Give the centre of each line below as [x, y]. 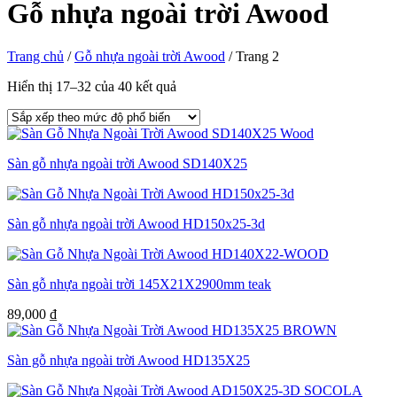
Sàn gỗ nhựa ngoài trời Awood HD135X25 [128, 361]
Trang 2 [256, 57]
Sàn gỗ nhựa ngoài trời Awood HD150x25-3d [136, 224]
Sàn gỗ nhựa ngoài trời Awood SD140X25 [127, 164]
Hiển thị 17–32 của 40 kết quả [92, 87]
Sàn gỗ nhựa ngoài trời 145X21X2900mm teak [139, 284]
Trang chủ [35, 57]
